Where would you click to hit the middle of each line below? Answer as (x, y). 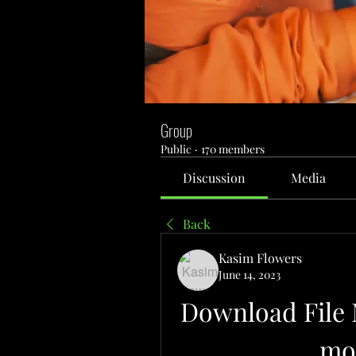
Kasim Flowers (260, 258)
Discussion (215, 178)
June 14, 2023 (250, 275)
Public (176, 149)
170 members (233, 149)
